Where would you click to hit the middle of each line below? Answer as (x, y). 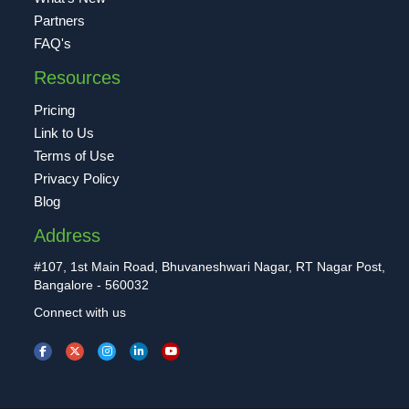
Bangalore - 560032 (92, 284)
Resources (78, 77)
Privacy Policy (77, 178)
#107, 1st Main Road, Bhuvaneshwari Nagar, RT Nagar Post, (210, 266)
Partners (60, 20)
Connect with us (80, 312)
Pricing (55, 110)
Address (68, 235)
